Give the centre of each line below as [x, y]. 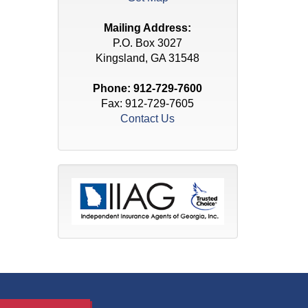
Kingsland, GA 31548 [148, 58]
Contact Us [148, 119]
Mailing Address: [148, 28]
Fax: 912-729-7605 [148, 103]
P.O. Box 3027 [148, 43]
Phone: [113, 88]
